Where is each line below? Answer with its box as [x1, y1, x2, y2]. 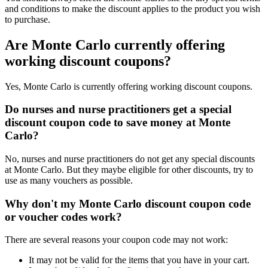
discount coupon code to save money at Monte [5, 116, 230, 129]
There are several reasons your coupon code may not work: [5, 234, 228, 245]
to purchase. [5, 14, 50, 25]
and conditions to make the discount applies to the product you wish [5, 3, 260, 14]
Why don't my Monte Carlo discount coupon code [5, 197, 251, 210]
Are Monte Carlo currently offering [5, 36, 225, 53]
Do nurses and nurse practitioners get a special [5, 103, 232, 116]
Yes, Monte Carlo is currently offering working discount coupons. [5, 81, 252, 92]
